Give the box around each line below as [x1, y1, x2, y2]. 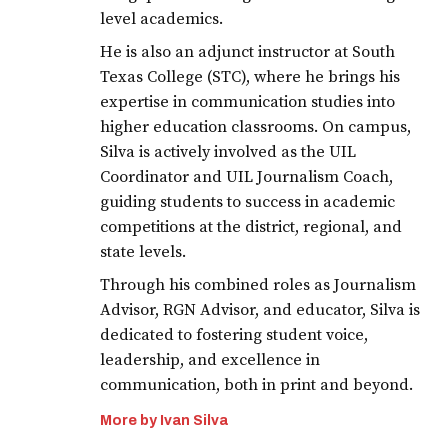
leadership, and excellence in [100, 350, 321, 371]
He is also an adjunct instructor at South [100, 42, 396, 63]
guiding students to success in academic [100, 192, 396, 213]
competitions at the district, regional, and [100, 217, 403, 238]
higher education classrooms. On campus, [100, 117, 412, 138]
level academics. [100, 9, 224, 30]
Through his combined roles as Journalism [100, 275, 417, 296]
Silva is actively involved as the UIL [100, 142, 357, 163]
